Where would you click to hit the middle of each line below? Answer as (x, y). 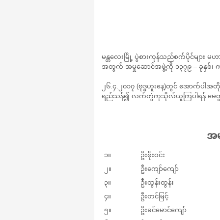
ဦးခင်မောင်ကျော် (164, 210)
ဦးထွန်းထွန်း (157, 182)
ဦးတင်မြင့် (154, 196)
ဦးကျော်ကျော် (160, 169)
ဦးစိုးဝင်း (153, 155)
